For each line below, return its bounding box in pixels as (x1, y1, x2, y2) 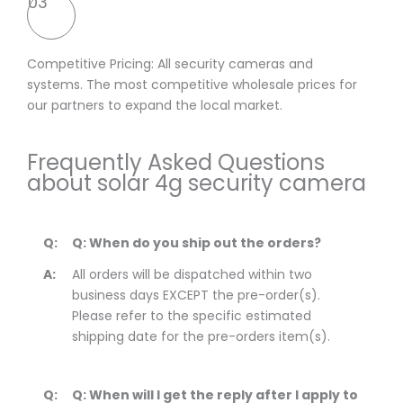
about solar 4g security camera (27, 168, 366, 199)
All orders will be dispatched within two (72, 265, 312, 284)
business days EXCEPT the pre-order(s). (72, 286, 320, 305)
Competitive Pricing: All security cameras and (27, 55, 313, 74)
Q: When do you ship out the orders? (72, 234, 321, 253)
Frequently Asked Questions (27, 148, 325, 178)
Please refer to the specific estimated (72, 307, 311, 326)
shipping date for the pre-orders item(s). (72, 327, 330, 346)
